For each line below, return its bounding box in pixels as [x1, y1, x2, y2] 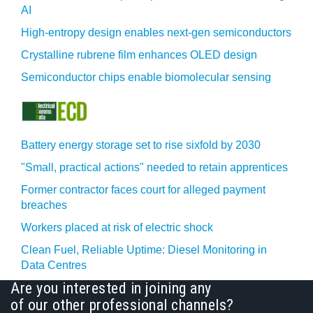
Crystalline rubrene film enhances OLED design [21, 49, 257, 61]
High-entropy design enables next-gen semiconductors [21, 27, 291, 38]
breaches [21, 199, 67, 211]
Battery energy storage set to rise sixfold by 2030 [21, 139, 261, 151]
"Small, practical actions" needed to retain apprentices [21, 161, 288, 173]
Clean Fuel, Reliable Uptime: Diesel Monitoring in [21, 244, 267, 256]
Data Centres [21, 259, 87, 271]
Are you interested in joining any [10, 279, 212, 297]
